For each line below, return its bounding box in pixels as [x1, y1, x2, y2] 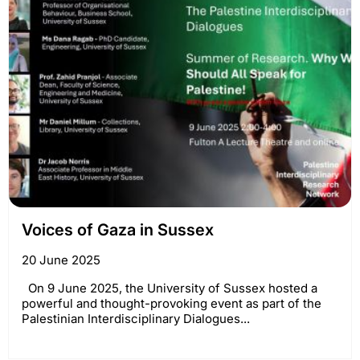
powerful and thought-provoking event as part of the [22, 296, 321, 312]
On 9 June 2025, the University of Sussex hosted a [22, 280, 317, 297]
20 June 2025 [22, 252, 100, 268]
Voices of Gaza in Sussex [22, 220, 214, 240]
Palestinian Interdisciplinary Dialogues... [22, 311, 250, 327]
